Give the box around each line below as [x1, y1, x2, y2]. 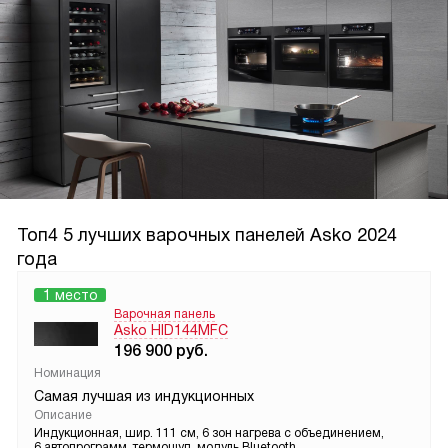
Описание [34, 408, 92, 423]
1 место [42, 287, 98, 304]
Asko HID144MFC [114, 322, 228, 339]
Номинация [34, 366, 101, 381]
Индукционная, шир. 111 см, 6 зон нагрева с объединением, [34, 426, 384, 441]
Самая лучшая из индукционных [34, 388, 254, 405]
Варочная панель [114, 307, 215, 322]
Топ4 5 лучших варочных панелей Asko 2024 [17, 225, 397, 246]
